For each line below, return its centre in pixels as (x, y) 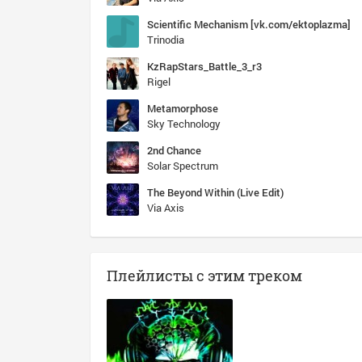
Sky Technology (184, 124)
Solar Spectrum (183, 166)
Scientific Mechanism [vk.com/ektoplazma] (249, 24)
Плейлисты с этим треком (204, 276)
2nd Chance (174, 150)
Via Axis (166, 208)
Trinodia (166, 40)
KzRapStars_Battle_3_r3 (204, 66)
